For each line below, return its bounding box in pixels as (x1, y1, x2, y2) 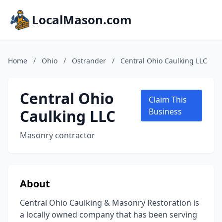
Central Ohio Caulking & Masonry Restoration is (20, 197, 199, 208)
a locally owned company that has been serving (20, 209, 197, 220)
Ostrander (72, 56, 106, 65)
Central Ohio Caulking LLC (120, 56, 207, 65)
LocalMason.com (32, 11, 132, 28)
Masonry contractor (20, 130, 95, 141)
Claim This (148, 94, 187, 105)
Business (148, 106, 182, 117)
